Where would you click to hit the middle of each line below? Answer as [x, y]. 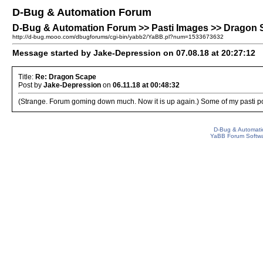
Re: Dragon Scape [66, 77]
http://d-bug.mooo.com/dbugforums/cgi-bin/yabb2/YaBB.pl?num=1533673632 [118, 37]
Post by [31, 85]
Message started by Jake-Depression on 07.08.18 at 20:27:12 [134, 53]
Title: [27, 77]
